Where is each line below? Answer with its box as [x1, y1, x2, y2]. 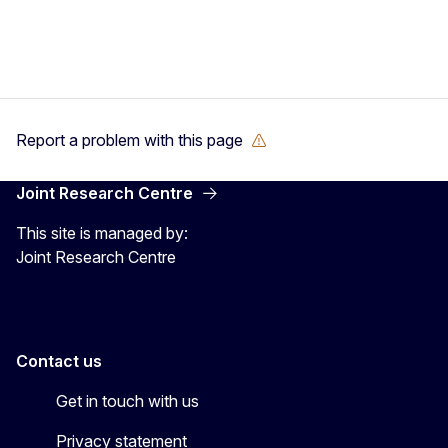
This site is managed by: [16, 222, 188, 243]
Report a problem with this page [16, 129, 243, 150]
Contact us [16, 350, 102, 371]
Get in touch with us [56, 390, 199, 411]
